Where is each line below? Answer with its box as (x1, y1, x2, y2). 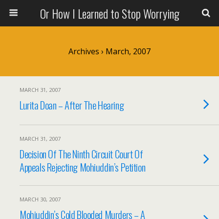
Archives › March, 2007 (68, 46, 151, 57)
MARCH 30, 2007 (20, 196, 61, 203)
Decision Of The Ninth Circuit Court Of (20, 146, 143, 161)
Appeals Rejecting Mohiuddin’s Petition (20, 159, 146, 175)
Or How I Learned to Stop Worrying (40, 4, 179, 22)
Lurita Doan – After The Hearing (20, 97, 124, 112)
